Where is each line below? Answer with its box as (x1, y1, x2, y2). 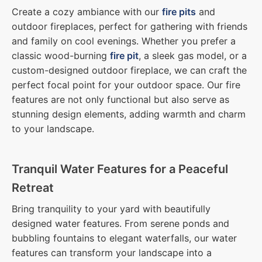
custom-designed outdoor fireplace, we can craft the (12, 64, 247, 77)
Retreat (12, 181, 54, 195)
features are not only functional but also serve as (12, 94, 229, 106)
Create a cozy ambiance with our (12, 6, 162, 18)
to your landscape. (12, 123, 94, 135)
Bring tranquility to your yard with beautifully (12, 203, 211, 215)
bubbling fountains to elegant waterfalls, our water (12, 232, 237, 244)
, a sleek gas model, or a (139, 50, 247, 62)
